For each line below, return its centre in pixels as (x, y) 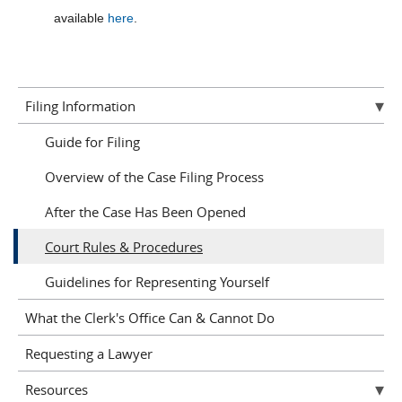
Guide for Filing (92, 141)
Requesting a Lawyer (88, 353)
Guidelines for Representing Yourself (157, 281)
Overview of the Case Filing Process (154, 176)
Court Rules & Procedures (124, 246)
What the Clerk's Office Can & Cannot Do (149, 317)
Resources (56, 389)
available (81, 18)
